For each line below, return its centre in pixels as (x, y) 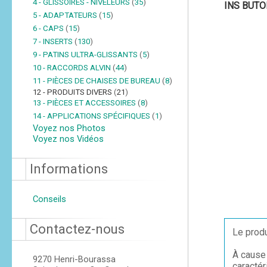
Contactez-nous (77, 229)
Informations (69, 169)
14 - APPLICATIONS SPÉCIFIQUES (92, 116)
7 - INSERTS (53, 41)
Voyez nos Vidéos (68, 139)
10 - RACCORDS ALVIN (72, 68)
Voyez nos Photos (69, 128)
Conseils (49, 199)
